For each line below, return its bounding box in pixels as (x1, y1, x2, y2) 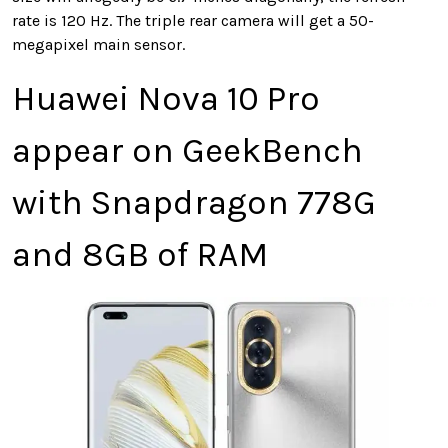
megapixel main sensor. (12, 34, 185, 54)
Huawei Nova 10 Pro (12, 77, 320, 119)
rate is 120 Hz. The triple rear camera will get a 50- (12, 10, 374, 30)
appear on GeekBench (12, 129, 363, 171)
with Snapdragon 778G (12, 181, 376, 223)
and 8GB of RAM (12, 233, 268, 275)
